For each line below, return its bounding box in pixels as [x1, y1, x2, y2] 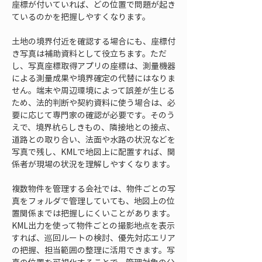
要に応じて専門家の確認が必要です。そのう [12, 109, 175, 120]
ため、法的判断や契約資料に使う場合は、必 [12, 96, 175, 108]
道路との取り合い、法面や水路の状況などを [12, 133, 175, 145]
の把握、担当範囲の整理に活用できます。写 [12, 244, 175, 256]
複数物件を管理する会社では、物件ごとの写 [12, 182, 175, 194]
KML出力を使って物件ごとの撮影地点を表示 [12, 219, 175, 231]
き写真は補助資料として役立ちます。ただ [12, 47, 167, 59]
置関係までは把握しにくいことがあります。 [12, 207, 175, 219]
